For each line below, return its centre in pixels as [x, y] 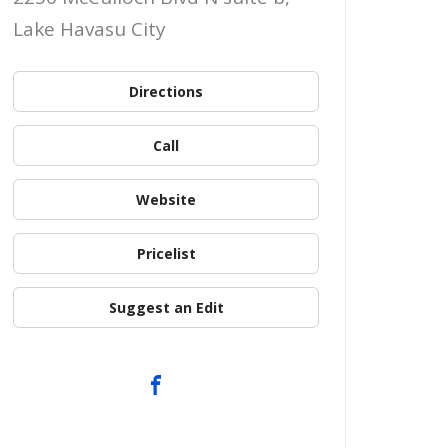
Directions [166, 91]
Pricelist [166, 253]
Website [166, 199]
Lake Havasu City [89, 29]
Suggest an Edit [166, 307]
